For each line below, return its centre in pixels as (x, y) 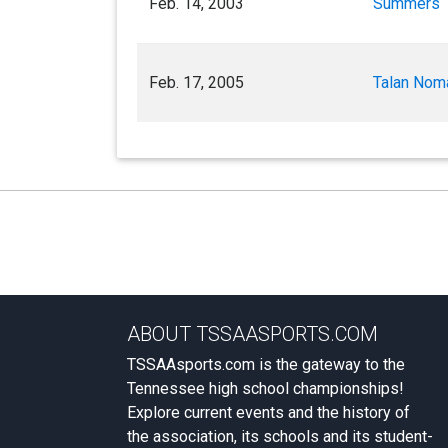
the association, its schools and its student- (280, 436)
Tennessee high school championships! (265, 388)
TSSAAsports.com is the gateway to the (266, 364)
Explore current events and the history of (268, 412)
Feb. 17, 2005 (196, 82)
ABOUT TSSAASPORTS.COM (252, 334)
